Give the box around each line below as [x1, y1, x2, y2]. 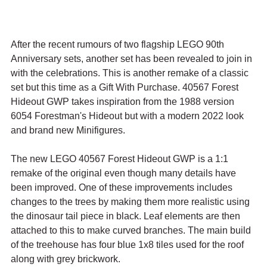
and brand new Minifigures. [11, 125, 125, 135]
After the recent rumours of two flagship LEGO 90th [11, 39, 226, 49]
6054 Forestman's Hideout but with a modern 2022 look [11, 110, 246, 121]
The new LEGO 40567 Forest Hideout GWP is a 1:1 [11, 153, 231, 164]
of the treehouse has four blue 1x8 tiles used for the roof [11, 239, 246, 250]
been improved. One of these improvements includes [11, 182, 235, 193]
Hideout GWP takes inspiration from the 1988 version [11, 96, 237, 107]
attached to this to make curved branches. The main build [11, 225, 253, 235]
